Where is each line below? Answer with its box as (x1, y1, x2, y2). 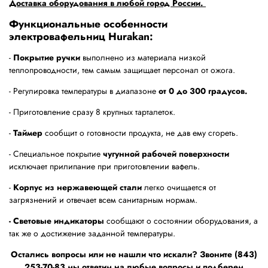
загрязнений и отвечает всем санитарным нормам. (9, 194, 197, 206)
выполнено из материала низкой (80, 51, 206, 64)
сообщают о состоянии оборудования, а (104, 215, 258, 227)
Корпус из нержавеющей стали (13, 181, 142, 194)
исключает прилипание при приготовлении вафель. (9, 160, 200, 173)
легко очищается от (142, 181, 216, 194)
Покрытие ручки (13, 51, 80, 64)
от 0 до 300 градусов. (156, 85, 248, 98)
